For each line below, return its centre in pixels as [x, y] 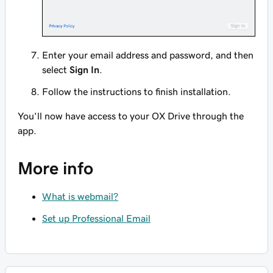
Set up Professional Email [96, 218]
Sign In [84, 69]
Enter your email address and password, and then [148, 55]
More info [55, 168]
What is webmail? [80, 196]
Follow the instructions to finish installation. [136, 91]
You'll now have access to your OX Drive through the [131, 115]
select [56, 69]
